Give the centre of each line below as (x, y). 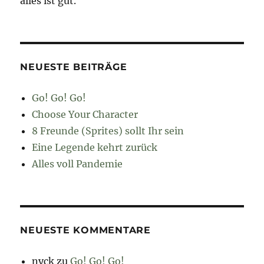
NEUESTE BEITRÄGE (74, 67)
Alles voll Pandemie (77, 164)
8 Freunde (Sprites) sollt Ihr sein (108, 131)
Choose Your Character (85, 115)
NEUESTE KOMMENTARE (85, 230)
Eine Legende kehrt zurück (95, 148)
